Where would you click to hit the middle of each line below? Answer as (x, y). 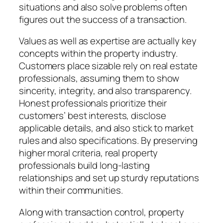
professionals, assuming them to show (99, 78)
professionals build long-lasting (84, 166)
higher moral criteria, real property (89, 153)
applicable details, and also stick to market (106, 128)
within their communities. (71, 190)
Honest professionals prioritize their (93, 103)
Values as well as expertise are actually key (108, 41)
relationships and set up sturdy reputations (109, 178)
